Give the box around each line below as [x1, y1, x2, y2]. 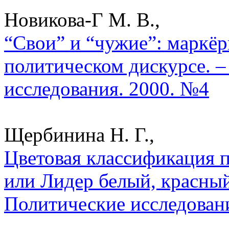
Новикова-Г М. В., [4, 8, 160, 31]
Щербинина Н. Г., [4, 123, 154, 146]
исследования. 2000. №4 [4, 77, 209, 100]
